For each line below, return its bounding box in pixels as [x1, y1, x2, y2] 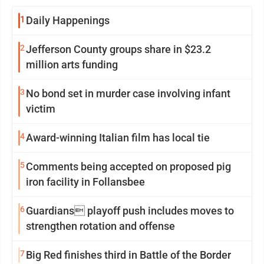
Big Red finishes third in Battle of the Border [26, 249, 231, 262]
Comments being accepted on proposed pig [26, 160, 231, 173]
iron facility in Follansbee [26, 176, 145, 189]
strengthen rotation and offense [26, 220, 175, 233]
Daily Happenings [26, 14, 110, 27]
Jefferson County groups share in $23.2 [26, 43, 211, 56]
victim [26, 103, 55, 115]
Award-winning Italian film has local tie [26, 131, 210, 144]
